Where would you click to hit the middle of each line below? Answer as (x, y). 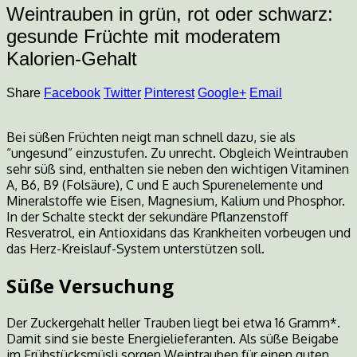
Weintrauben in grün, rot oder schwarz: (170, 14)
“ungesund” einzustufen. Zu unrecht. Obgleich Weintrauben (177, 153)
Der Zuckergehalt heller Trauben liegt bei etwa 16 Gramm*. (173, 322)
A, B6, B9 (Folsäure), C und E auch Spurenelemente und (165, 184)
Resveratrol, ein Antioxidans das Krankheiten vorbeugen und (178, 232)
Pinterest (169, 92)
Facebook (72, 92)
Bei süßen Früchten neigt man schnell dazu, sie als (151, 137)
